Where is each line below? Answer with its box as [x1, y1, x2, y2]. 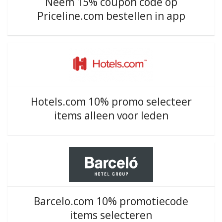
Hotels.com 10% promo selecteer [30, 95, 192, 109]
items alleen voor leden [54, 109, 168, 122]
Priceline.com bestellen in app [37, 9, 185, 23]
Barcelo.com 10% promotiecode [34, 194, 188, 208]
